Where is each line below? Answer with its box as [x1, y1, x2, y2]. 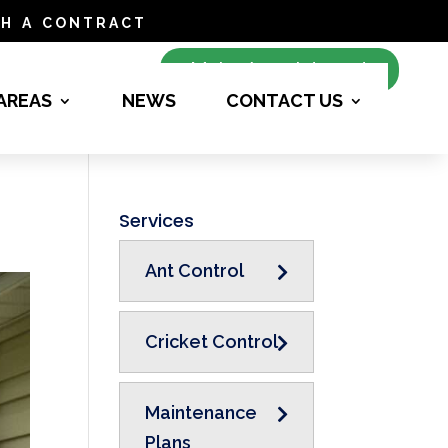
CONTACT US [226, 90, 343, 111]
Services [119, 208, 195, 233]
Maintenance [145, 402, 258, 423]
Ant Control [145, 260, 245, 281]
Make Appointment [190, 58, 370, 82]
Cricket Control [145, 331, 279, 352]
